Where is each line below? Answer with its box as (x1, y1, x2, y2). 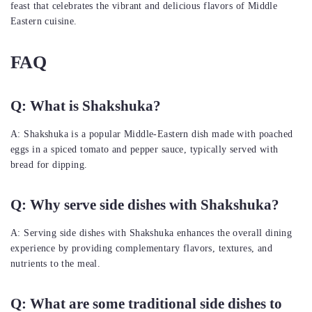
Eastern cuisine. (10, 16, 77, 27)
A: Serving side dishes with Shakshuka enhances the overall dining (10, 228, 292, 239)
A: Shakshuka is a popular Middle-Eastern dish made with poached (10, 129, 293, 140)
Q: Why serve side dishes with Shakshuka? (10, 196, 279, 214)
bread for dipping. (10, 159, 88, 171)
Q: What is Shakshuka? (10, 97, 161, 115)
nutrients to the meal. (10, 258, 101, 270)
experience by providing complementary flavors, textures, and (10, 243, 273, 254)
